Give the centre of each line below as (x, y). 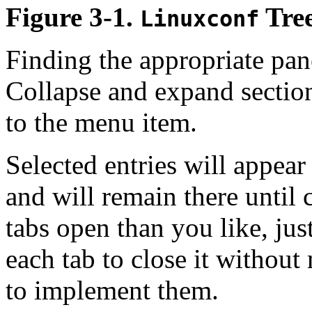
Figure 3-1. (73, 17)
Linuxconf (200, 19)
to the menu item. (101, 123)
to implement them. (112, 290)
